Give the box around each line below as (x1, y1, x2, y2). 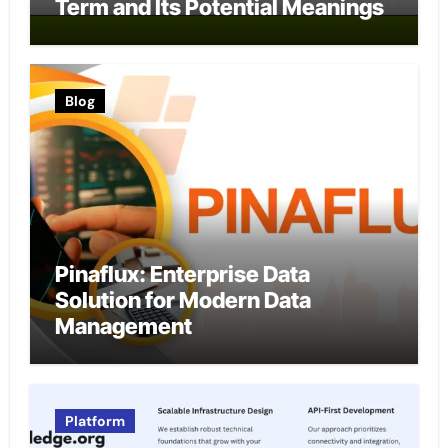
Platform (64, 411, 125, 430)
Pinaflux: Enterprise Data (54, 261, 310, 288)
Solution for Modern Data (54, 287, 311, 314)
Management (54, 313, 192, 340)
